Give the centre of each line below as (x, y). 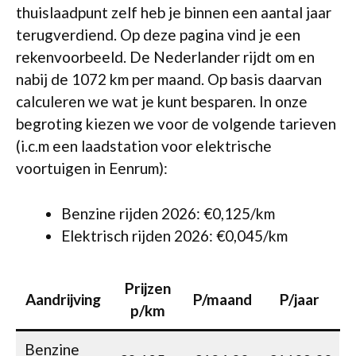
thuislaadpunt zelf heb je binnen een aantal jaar (174, 12)
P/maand (222, 299)
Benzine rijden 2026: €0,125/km (168, 213)
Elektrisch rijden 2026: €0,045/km (174, 235)
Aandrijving (63, 299)
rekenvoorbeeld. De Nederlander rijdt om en (165, 57)
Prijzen (147, 288)
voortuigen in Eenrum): (92, 168)
